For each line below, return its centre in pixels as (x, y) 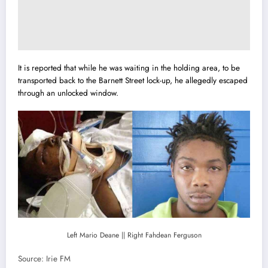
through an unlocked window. (68, 93)
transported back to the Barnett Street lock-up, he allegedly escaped (133, 81)
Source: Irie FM (44, 258)
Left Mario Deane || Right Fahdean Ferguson (134, 235)
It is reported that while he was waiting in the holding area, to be (129, 68)
